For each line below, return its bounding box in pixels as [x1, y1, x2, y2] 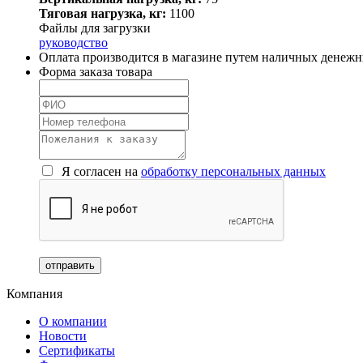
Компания [6, 286, 62, 301]
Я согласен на [58, 164, 141, 178]
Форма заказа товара [39, 64, 152, 79]
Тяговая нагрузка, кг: [39, 6, 166, 20]
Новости [39, 328, 87, 343]
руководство [39, 35, 108, 49]
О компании [39, 314, 107, 328]
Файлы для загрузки [39, 20, 151, 35]
